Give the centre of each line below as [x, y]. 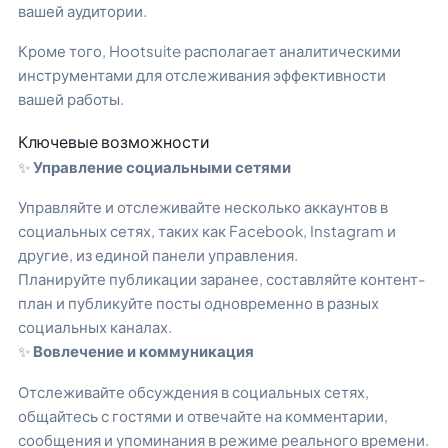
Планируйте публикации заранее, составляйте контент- [221, 279]
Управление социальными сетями [162, 166]
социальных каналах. [95, 327]
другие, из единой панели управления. [158, 255]
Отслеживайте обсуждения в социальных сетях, [193, 391]
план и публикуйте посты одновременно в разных [198, 303]
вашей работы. [71, 99]
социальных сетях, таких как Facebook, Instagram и [207, 231]
